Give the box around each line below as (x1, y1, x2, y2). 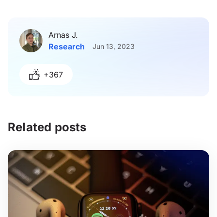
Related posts (8, 120, 87, 135)
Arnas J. (48, 30, 78, 40)
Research (48, 42, 85, 52)
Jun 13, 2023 (93, 42, 135, 51)
